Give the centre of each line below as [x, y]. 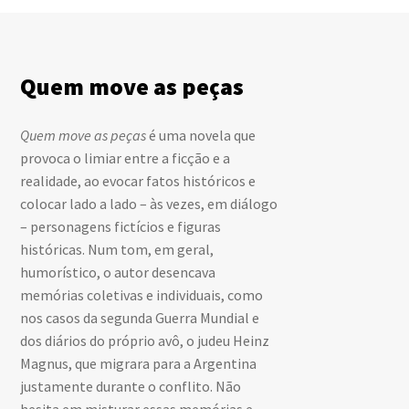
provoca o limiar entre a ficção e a [126, 157]
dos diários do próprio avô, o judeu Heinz [145, 340]
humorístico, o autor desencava [118, 272]
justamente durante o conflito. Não [131, 386]
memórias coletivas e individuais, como [142, 294]
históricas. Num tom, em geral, [117, 249]
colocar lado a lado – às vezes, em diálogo [149, 203]
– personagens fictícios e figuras [121, 226]
